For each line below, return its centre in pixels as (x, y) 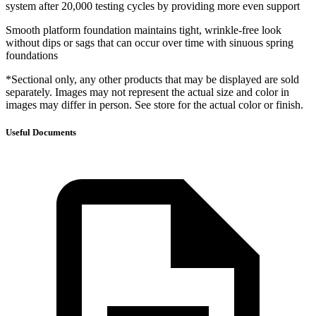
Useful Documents (41, 132)
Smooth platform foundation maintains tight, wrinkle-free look (144, 30)
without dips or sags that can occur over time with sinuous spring (150, 42)
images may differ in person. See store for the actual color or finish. (154, 104)
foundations (32, 55)
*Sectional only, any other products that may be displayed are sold (152, 79)
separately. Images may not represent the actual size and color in (147, 92)
